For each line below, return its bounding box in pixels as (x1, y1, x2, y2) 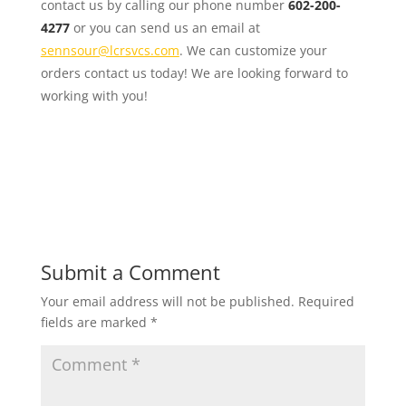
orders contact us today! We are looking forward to (40, 63, 348, 82)
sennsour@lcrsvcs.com (40, 41, 179, 59)
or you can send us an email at (69, 18, 260, 36)
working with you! (40, 86, 148, 104)
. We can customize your (179, 41, 327, 59)
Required (297, 292, 354, 310)
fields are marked (40, 313, 150, 331)
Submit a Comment (40, 257, 220, 285)
